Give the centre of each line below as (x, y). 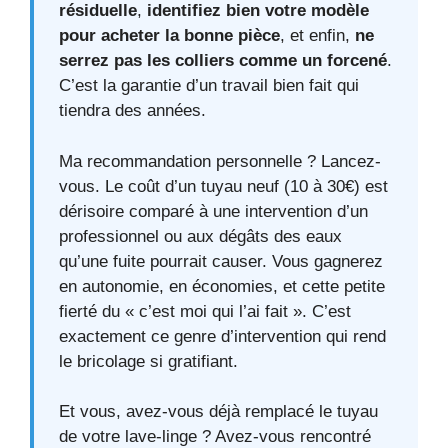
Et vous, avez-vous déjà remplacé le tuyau (218, 412)
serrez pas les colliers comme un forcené (223, 61)
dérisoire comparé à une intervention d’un (213, 211)
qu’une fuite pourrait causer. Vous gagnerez (221, 261)
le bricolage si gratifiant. (148, 361)
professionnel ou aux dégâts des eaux (200, 236)
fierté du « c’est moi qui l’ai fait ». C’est (205, 311)
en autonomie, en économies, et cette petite (222, 286)
